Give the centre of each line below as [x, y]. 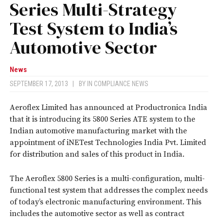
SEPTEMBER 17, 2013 [41, 84]
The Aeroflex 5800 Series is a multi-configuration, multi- [107, 179]
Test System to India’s [94, 29]
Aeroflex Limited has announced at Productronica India [109, 108]
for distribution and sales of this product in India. [97, 154]
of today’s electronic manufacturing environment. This [106, 202]
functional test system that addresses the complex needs [109, 191]
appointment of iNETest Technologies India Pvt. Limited [108, 143]
